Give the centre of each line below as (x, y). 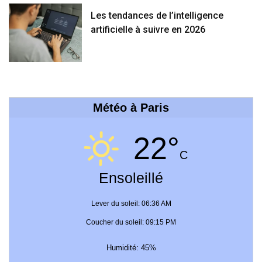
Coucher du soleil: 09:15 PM (131, 223)
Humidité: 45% (131, 248)
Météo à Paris (131, 108)
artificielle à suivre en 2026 (148, 30)
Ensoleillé (131, 178)
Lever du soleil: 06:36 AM (131, 204)
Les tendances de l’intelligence (157, 16)
